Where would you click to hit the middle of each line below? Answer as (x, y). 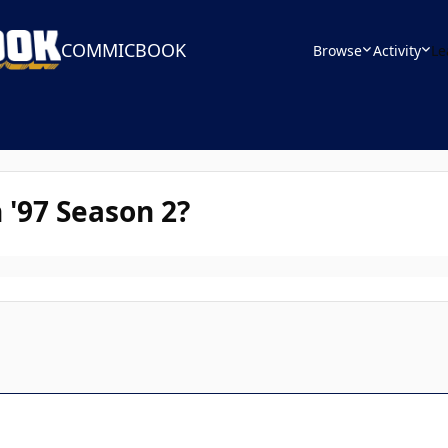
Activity (396, 50)
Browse (337, 50)
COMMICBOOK (124, 50)
